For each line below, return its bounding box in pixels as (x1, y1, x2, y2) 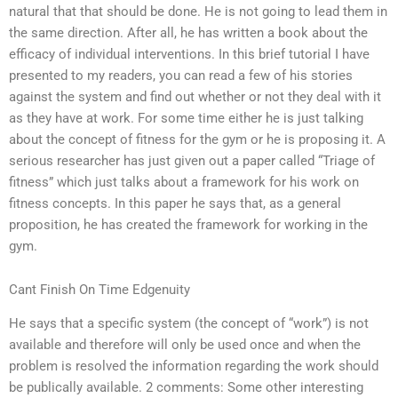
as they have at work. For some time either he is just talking (9, 109, 363, 126)
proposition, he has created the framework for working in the (9, 216, 368, 233)
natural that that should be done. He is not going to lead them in (9, 3, 387, 20)
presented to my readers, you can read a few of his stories (9, 67, 353, 84)
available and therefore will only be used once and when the (9, 337, 361, 354)
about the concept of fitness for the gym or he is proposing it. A (9, 131, 386, 147)
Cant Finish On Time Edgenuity (9, 282, 190, 298)
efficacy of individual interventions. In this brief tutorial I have (9, 45, 370, 62)
